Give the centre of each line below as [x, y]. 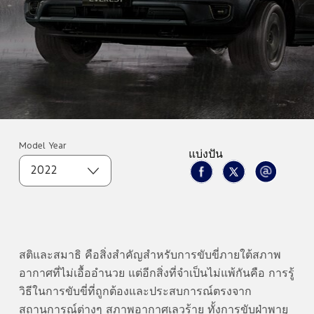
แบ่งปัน [206, 155]
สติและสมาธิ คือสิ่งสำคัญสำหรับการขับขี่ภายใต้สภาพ [150, 255]
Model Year [42, 146]
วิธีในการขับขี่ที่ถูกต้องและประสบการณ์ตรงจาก [135, 292]
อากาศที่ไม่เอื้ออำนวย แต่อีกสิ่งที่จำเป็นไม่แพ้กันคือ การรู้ [156, 274]
